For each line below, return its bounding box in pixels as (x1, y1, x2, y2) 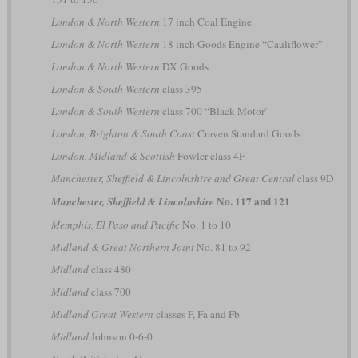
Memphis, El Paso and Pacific (50, 217, 180, 232)
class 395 (159, 81, 202, 96)
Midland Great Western (50, 306, 153, 321)
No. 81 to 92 (193, 239, 251, 254)
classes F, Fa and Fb (153, 306, 240, 321)
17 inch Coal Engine (159, 14, 252, 29)
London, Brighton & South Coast (50, 125, 195, 141)
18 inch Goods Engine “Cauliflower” (159, 36, 323, 51)
